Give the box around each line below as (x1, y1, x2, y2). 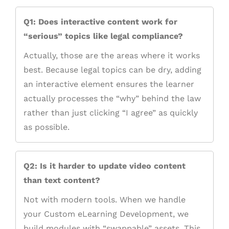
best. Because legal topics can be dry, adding (24, 65, 201, 75)
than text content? (24, 175, 100, 186)
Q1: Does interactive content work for (24, 17, 177, 27)
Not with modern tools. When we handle (24, 195, 186, 205)
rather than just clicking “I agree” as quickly (24, 108, 198, 118)
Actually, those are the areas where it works (24, 51, 200, 61)
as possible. (24, 122, 70, 132)
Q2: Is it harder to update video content (24, 161, 186, 171)
